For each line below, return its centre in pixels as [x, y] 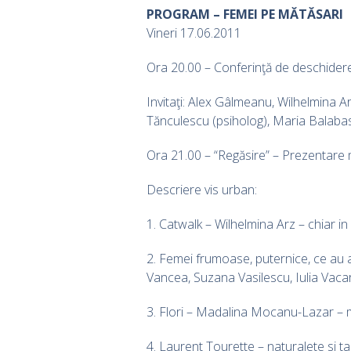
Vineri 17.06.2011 [194, 33]
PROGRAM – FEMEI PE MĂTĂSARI [245, 14]
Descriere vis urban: [202, 189]
